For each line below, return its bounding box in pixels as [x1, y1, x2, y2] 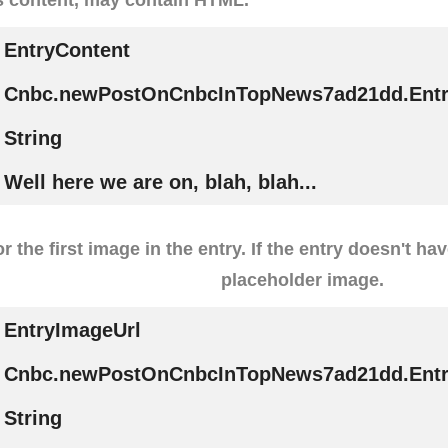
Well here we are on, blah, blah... [3, 170, 317, 193]
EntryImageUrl [3, 319, 141, 342]
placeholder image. [221, 270, 385, 291]
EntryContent [3, 38, 130, 61]
